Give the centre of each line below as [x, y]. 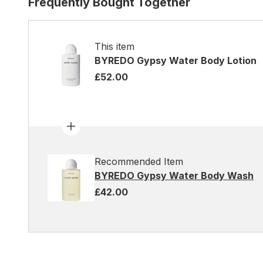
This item [114, 46]
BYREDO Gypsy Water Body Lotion [176, 60]
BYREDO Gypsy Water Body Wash [174, 176]
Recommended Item [139, 161]
